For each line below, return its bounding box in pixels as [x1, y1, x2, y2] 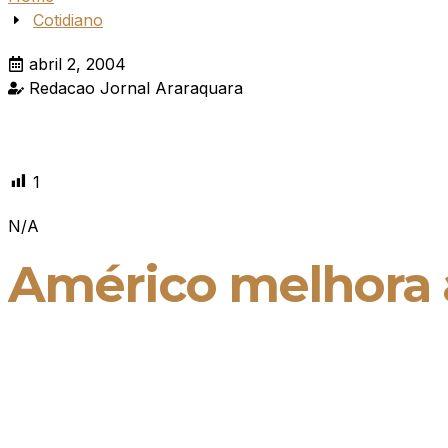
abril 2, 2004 [29, 54, 126, 74]
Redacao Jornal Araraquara [29, 78, 243, 98]
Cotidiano [33, 10, 103, 30]
